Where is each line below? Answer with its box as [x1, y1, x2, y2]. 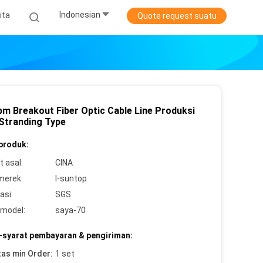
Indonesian [59, 10, 100, 20]
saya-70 [55, 205, 86, 215]
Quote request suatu [137, 11, 217, 21]
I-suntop [55, 174, 87, 183]
